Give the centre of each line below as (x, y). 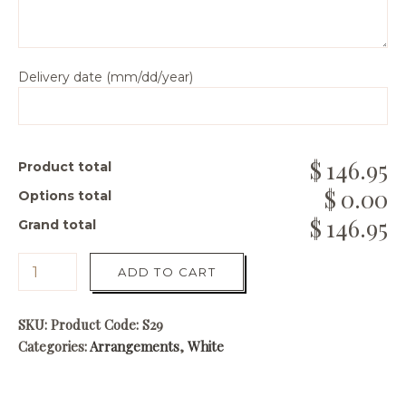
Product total (65, 167)
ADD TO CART (167, 272)
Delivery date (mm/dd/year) (106, 77)
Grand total (57, 225)
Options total (65, 196)
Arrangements (135, 346)
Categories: (54, 346)
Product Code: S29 (107, 324)
